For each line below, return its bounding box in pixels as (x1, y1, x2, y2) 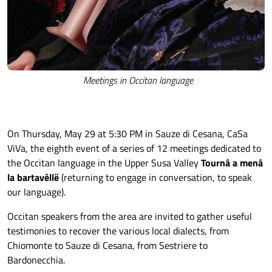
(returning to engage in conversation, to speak (59, 169, 252, 185)
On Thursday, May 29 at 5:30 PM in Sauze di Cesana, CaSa (7, 126, 248, 141)
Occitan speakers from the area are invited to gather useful (7, 208, 252, 223)
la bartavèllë (7, 169, 59, 185)
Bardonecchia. (7, 252, 65, 267)
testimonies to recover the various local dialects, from (7, 223, 229, 238)
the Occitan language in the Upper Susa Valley (7, 155, 201, 170)
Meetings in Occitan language (83, 72, 194, 87)
